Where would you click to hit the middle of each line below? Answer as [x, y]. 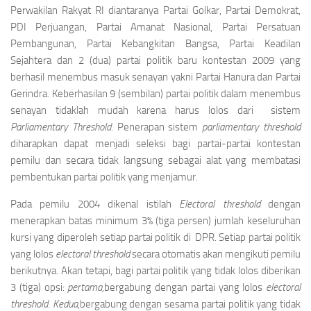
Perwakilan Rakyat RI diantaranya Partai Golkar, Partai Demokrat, [155, 10]
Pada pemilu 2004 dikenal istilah [95, 204]
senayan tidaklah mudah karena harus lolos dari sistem [155, 110]
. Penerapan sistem [157, 127]
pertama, [86, 287]
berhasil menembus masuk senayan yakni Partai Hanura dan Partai [155, 77]
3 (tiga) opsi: [39, 287]
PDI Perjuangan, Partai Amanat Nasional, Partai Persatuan [155, 27]
